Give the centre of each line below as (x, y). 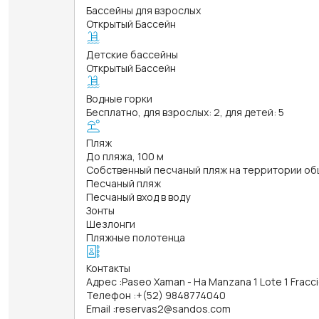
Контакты (108, 268)
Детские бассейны (132, 54)
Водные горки (119, 98)
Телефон (109, 295)
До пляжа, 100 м (125, 156)
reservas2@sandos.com (173, 308)
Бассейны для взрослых (143, 10)
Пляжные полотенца (136, 237)
